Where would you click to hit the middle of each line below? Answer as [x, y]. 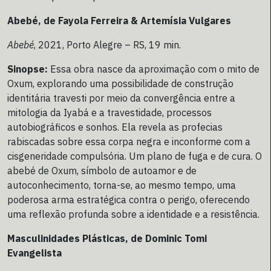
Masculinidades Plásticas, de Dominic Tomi [107, 239]
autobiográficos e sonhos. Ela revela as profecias [115, 127]
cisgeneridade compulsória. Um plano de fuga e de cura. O [135, 156]
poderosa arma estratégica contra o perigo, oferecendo [129, 200]
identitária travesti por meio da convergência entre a [121, 98]
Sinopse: [28, 69]
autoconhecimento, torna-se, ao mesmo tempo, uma [122, 185]
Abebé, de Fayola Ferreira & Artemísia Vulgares [119, 21]
